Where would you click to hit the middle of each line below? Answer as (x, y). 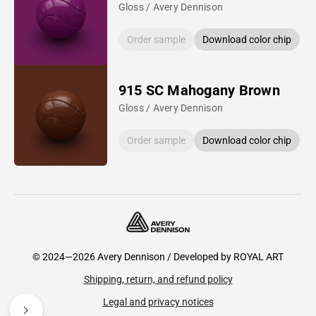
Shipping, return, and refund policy (158, 279)
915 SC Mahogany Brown (199, 90)
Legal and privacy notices (158, 302)
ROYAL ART (259, 257)
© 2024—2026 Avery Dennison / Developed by (133, 257)
